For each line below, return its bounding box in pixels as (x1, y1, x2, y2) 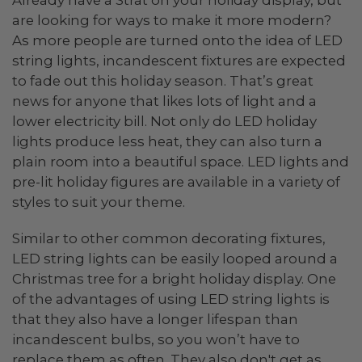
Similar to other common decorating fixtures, (12, 229, 326, 246)
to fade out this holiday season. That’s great (12, 73, 314, 90)
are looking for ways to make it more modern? (12, 12, 331, 29)
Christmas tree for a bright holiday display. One (12, 270, 336, 287)
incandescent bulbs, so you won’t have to (12, 330, 300, 347)
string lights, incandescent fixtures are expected (12, 53, 346, 69)
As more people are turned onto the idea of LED (12, 32, 343, 49)
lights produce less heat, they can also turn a (12, 133, 322, 150)
